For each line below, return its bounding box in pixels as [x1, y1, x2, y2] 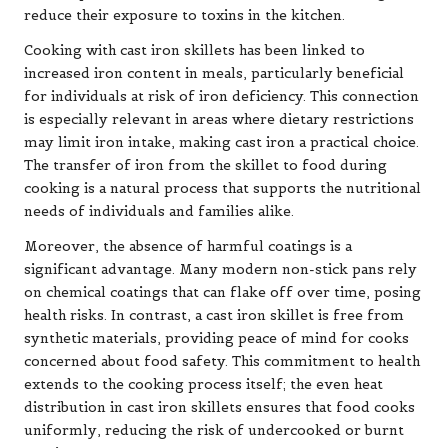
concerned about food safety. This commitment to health [24, 352, 420, 370]
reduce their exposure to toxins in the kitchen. [24, 6, 345, 24]
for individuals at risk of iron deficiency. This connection [24, 87, 419, 105]
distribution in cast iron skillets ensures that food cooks [24, 398, 415, 416]
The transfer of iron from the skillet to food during [24, 156, 387, 174]
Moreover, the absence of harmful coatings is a [24, 237, 352, 255]
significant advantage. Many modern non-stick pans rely [24, 260, 417, 278]
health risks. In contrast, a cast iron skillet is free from [24, 306, 404, 324]
